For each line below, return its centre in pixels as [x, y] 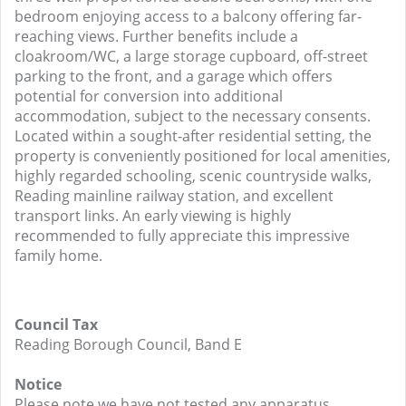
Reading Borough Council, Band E [128, 344]
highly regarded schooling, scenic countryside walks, [193, 176]
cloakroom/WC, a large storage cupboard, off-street [191, 56]
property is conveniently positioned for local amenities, [203, 156]
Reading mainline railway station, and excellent [174, 196]
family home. [58, 256]
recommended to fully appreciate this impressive [182, 236]
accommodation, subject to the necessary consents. [193, 116]
